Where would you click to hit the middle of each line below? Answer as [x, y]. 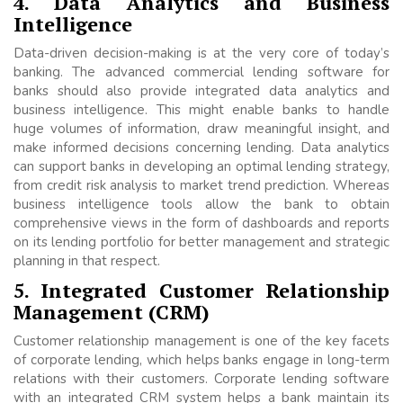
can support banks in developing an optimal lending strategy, [201, 167]
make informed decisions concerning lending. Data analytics [201, 148]
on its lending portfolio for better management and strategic [201, 242]
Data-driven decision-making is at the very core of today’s [201, 54]
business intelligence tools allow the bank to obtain [201, 205]
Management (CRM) [112, 312]
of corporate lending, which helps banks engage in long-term [201, 360]
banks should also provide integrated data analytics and [201, 91]
